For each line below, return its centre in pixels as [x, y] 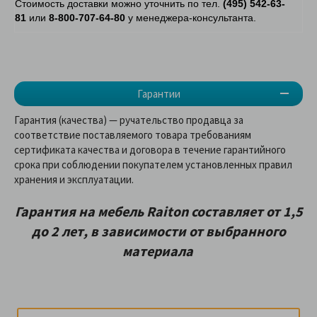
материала [157, 250]
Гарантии [158, 93]
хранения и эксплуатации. [74, 179]
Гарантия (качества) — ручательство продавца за [129, 120]
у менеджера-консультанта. [191, 17]
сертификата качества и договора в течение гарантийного [150, 149]
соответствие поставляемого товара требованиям [133, 134]
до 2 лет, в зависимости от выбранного [158, 231]
